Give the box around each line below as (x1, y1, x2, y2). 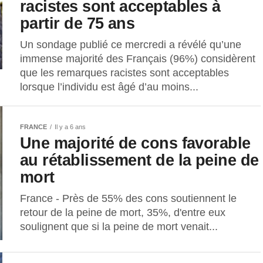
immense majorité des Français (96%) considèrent (20, 53, 255, 65)
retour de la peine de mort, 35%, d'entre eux (20, 207, 225, 219)
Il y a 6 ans (55, 123, 86, 131)
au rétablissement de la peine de (20, 151, 259, 170)
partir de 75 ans (20, 14, 135, 33)
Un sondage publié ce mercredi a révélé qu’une (20, 39, 241, 51)
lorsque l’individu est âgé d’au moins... (20, 81, 198, 93)
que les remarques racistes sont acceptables (20, 67, 229, 79)
